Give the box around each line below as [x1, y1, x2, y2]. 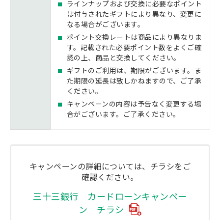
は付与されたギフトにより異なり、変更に [67, 9, 202, 19]
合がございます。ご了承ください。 [67, 109, 180, 119]
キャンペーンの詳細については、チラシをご [29, 160, 191, 172]
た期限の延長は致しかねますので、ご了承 [67, 76, 202, 86]
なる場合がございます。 [67, 19, 145, 29]
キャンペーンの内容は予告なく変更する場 [67, 99, 202, 109]
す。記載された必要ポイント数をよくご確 [67, 42, 202, 53]
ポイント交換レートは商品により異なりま [67, 32, 202, 42]
